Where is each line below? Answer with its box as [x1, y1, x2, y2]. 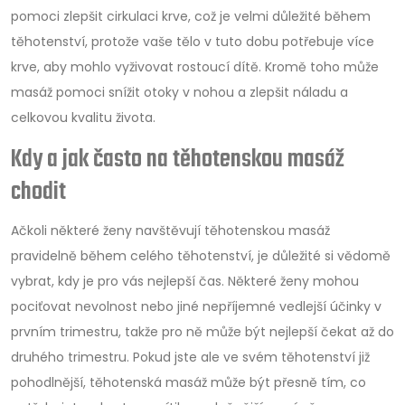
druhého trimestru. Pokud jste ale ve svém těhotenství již [11, 347, 370, 366]
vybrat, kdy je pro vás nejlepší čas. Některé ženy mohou [11, 271, 359, 290]
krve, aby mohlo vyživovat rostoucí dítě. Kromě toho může [11, 57, 379, 76]
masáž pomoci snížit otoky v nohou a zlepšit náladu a [11, 82, 348, 101]
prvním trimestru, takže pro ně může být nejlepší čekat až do [11, 322, 394, 341]
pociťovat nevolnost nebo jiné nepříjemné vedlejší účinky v [11, 297, 381, 316]
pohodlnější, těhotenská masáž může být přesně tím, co [11, 372, 366, 391]
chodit [11, 172, 66, 212]
